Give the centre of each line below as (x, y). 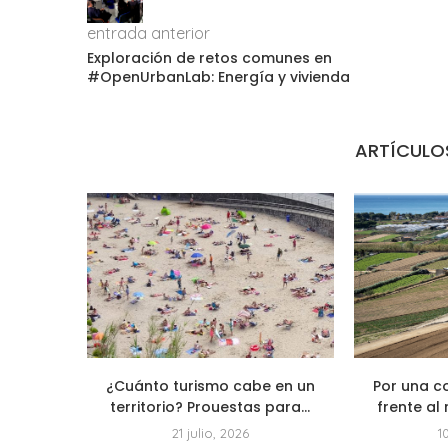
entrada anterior (148, 33)
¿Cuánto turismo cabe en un (210, 385)
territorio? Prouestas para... (210, 406)
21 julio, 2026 (210, 432)
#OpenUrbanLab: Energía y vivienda (218, 77)
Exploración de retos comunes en (209, 58)
